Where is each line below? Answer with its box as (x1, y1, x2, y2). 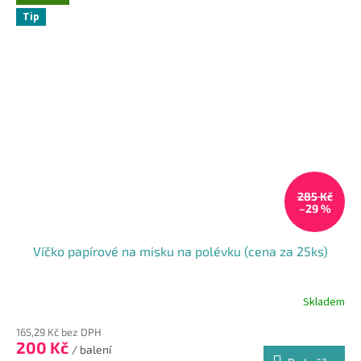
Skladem (303, 293, 345, 310)
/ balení (72, 342, 111, 357)
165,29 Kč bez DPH (16, 326, 102, 339)
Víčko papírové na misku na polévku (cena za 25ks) (33, 243, 328, 259)
